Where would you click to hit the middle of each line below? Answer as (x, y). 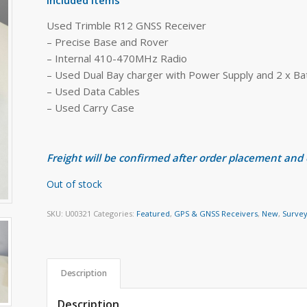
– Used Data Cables (94, 91)
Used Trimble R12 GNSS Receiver (127, 25)
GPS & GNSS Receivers (216, 214)
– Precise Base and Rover (108, 41)
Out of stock (75, 184)
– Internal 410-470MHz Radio (117, 58)
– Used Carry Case (91, 107)
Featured (153, 214)
